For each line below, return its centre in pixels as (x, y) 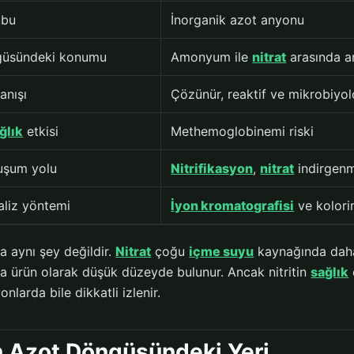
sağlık (330, 272)
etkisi (41, 132)
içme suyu (222, 252)
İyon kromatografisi (233, 206)
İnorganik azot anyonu (238, 20)
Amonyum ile (212, 57)
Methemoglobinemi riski (243, 132)
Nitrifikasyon (212, 169)
